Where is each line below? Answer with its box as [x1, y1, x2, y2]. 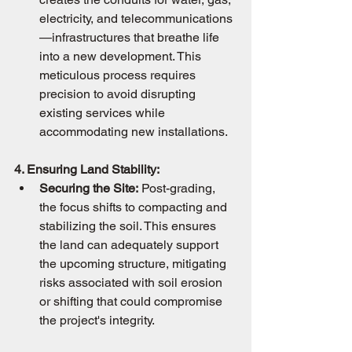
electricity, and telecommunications [39, 11, 233, 26]
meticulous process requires [39, 68, 199, 82]
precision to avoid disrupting [39, 86, 199, 101]
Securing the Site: [39, 181, 138, 196]
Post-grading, [138, 181, 218, 196]
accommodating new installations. [39, 124, 228, 139]
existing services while [39, 105, 168, 120]
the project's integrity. [39, 313, 155, 328]
